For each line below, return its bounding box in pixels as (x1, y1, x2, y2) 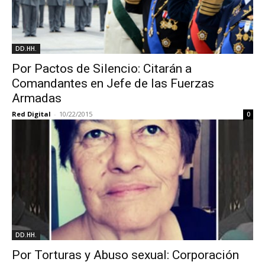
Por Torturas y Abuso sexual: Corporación (12, 248, 239, 262)
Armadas (12, 91, 62, 105)
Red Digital (12, 109, 51, 118)
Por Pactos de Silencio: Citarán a (12, 62, 192, 76)
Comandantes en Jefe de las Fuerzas (12, 76, 214, 91)
